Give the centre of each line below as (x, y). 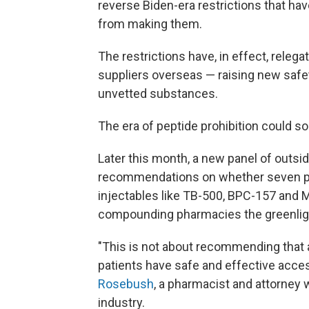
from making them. (150, 23)
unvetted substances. (158, 93)
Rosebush (126, 283)
